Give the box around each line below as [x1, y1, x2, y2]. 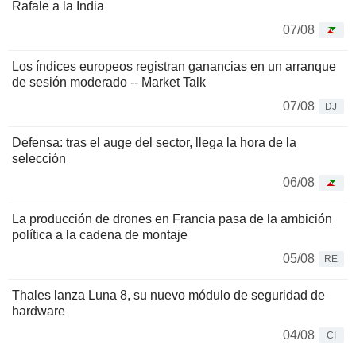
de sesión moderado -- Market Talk [12, 75, 206, 89]
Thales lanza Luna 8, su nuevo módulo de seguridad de [12, 288, 325, 302]
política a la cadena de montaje [12, 227, 188, 242]
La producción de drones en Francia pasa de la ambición [12, 211, 332, 226]
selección [12, 151, 66, 165]
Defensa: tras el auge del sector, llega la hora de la [12, 135, 296, 149]
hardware [12, 304, 65, 318]
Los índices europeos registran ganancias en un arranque [12, 59, 336, 73]
